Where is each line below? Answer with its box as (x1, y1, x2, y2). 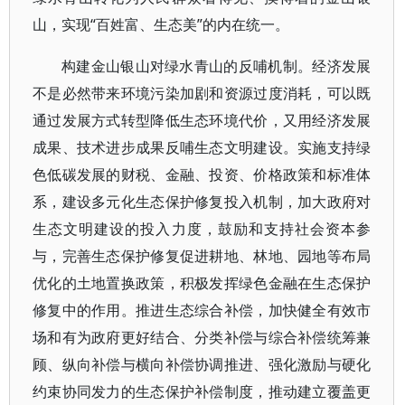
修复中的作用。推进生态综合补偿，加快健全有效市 (33, 300, 372, 320)
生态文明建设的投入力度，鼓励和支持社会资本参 (33, 219, 372, 239)
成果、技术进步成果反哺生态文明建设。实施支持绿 (33, 137, 372, 157)
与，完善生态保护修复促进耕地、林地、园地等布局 (33, 246, 372, 266)
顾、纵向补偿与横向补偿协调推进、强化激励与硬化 (33, 354, 372, 374)
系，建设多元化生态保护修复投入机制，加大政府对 (33, 192, 372, 212)
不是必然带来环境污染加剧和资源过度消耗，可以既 (33, 83, 372, 103)
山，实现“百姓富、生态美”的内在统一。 (33, 14, 289, 34)
